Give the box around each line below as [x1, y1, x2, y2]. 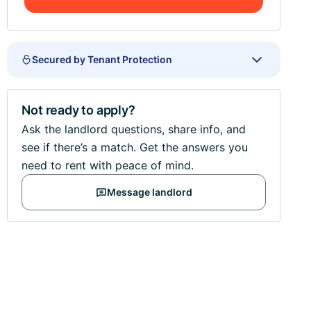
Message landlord [106, 186, 192, 198]
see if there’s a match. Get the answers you [22, 140, 249, 154]
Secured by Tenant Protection [32, 53, 173, 65]
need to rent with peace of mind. [22, 158, 194, 172]
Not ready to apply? [22, 103, 135, 117]
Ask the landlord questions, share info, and [22, 122, 246, 136]
